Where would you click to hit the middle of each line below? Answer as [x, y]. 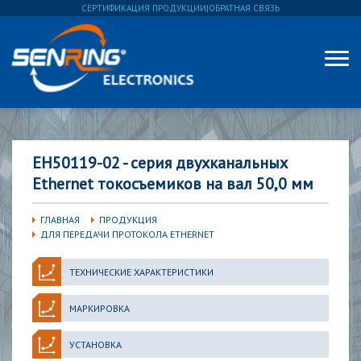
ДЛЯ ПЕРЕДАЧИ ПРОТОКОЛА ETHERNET [127, 234]
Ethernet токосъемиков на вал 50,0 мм [173, 184]
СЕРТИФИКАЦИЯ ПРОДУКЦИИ [144, 8]
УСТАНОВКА [95, 344]
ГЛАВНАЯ [60, 220]
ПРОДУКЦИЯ [128, 220]
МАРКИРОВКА [99, 308]
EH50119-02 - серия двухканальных [160, 163]
